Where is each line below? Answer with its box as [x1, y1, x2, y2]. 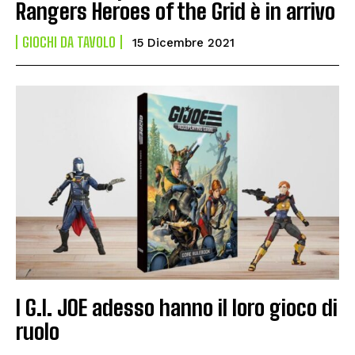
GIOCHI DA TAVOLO [22, 32, 116, 51]
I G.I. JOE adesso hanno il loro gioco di [16, 293, 338, 321]
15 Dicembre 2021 [132, 35, 235, 50]
